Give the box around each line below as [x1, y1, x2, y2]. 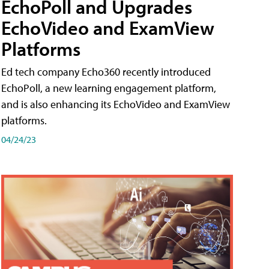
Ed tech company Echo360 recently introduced [1, 64, 211, 79]
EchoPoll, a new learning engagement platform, [1, 80, 216, 95]
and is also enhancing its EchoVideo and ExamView [1, 97, 230, 111]
